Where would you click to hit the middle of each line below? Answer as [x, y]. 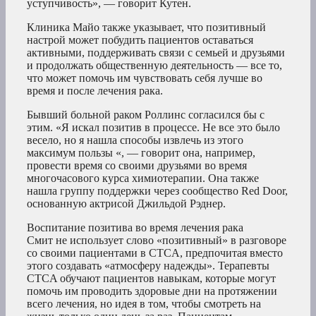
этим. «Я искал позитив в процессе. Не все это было [153, 128]
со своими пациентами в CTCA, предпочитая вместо [155, 253]
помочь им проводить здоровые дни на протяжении [152, 291]
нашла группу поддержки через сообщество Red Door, [157, 191]
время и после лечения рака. [95, 91]
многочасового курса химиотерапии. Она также [143, 178]
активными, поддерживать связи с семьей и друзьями [156, 53]
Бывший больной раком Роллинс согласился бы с [146, 115]
